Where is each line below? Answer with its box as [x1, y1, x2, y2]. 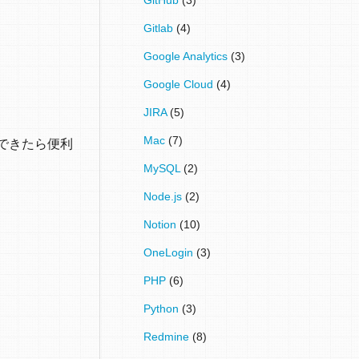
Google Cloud [143, 77, 217, 91]
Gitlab [143, 21, 177, 34]
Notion [143, 217, 180, 231]
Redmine [143, 329, 193, 343]
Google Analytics [143, 49, 232, 63]
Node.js [143, 189, 186, 203]
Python [143, 301, 183, 315]
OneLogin [143, 245, 197, 259]
